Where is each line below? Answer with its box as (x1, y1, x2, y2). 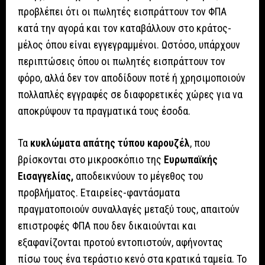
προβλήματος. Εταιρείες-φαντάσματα (18, 186, 180, 199)
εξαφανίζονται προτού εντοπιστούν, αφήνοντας (18, 236, 223, 249)
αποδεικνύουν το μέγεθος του (73, 170, 203, 183)
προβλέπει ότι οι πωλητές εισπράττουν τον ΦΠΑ (18, 5, 227, 18)
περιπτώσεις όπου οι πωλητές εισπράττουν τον (18, 55, 225, 68)
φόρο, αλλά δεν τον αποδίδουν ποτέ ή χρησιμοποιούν (18, 72, 245, 85)
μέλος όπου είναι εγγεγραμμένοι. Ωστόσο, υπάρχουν (18, 38, 240, 51)
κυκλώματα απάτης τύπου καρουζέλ (28, 137, 190, 150)
